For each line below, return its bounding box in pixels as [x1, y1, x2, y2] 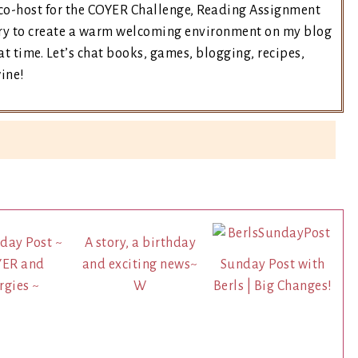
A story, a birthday [84, 235, 197, 250]
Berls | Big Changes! [213, 278, 332, 293]
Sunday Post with [220, 257, 325, 272]
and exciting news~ [82, 257, 198, 272]
